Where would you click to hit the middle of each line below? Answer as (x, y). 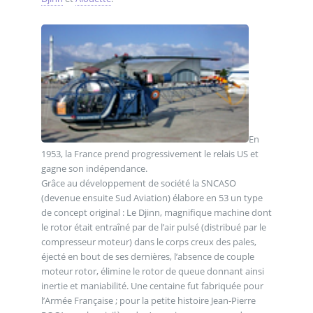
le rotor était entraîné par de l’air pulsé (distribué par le (153, 227)
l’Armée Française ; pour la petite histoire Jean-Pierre (148, 301)
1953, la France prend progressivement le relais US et (150, 154)
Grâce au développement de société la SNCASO (138, 183)
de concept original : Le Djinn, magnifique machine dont (156, 213)
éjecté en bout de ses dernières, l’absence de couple (147, 257)
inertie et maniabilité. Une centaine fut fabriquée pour (152, 286)
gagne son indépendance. (94, 169)
